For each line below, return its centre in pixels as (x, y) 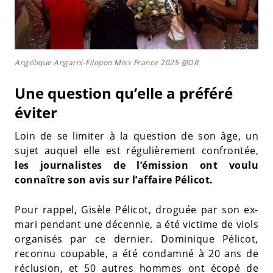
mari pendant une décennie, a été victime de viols (136, 224)
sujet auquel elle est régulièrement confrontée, (136, 150)
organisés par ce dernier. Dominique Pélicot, (136, 239)
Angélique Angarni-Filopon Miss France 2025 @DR (106, 62)
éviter (36, 112)
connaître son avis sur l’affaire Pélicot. (114, 179)
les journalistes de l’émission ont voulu (136, 165)
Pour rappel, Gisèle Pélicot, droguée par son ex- (136, 209)
